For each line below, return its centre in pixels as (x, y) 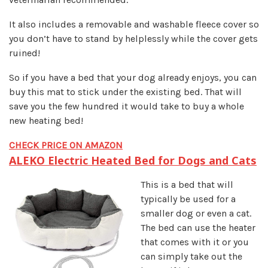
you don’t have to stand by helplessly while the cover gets (133, 39)
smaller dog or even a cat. (196, 214)
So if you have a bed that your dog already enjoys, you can (133, 78)
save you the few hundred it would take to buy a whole (127, 106)
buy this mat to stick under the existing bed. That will (125, 92)
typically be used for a (188, 199)
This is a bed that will (187, 185)
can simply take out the (191, 257)
